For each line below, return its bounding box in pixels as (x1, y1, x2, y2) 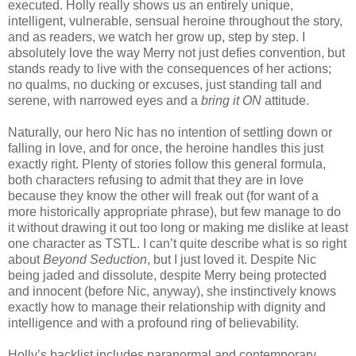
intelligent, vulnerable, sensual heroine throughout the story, (8, 14, 342, 28)
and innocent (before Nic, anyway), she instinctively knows (8, 284, 336, 298)
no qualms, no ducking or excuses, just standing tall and (8, 77, 322, 91)
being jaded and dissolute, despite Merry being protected (8, 268, 327, 282)
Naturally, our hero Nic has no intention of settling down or (8, 125, 332, 139)
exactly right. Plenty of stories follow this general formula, (8, 157, 326, 171)
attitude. (261, 93, 309, 107)
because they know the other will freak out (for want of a (8, 188, 319, 203)
